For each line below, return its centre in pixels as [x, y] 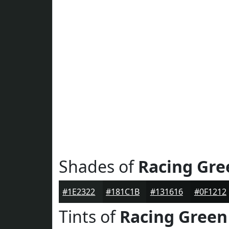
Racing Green [174, 216]
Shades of [98, 166]
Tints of [89, 216]
